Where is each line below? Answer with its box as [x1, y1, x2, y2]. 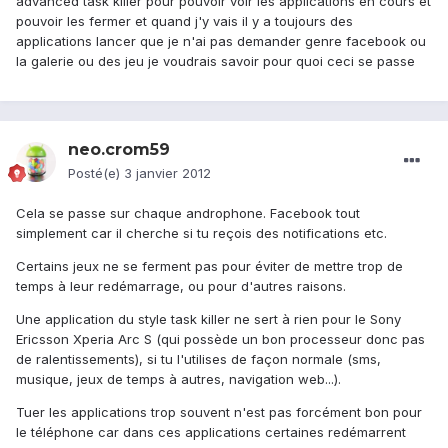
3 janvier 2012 [124, 165, 211, 182]
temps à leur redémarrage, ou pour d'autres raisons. [16, 278, 346, 295]
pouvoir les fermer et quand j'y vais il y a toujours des [16, 13, 353, 30]
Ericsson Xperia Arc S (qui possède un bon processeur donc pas [16, 331, 425, 348]
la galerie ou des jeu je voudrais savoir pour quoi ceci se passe [16, 53, 415, 70]
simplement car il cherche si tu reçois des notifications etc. [16, 225, 387, 242]
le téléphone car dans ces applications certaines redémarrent [16, 424, 406, 441]
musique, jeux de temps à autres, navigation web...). [16, 371, 341, 388]
